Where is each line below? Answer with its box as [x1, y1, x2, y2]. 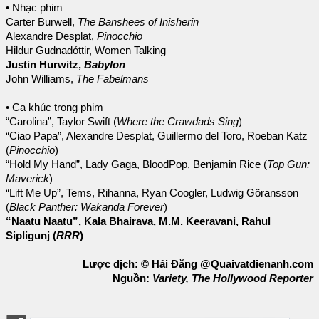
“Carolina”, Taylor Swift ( [6, 115, 117, 127]
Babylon [84, 58, 125, 70]
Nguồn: [113, 272, 152, 284]
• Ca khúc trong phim [6, 101, 103, 113]
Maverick [6, 172, 49, 184]
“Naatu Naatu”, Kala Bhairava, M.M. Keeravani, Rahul [6, 215, 271, 227]
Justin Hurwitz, [6, 58, 84, 70]
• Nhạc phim [6, 1, 63, 14]
